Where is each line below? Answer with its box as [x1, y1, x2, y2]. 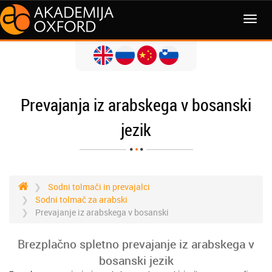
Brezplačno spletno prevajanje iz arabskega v [18, 236, 254, 251]
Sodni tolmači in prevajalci [48, 181, 150, 192]
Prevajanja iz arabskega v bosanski [21, 93, 251, 116]
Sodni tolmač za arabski [35, 194, 127, 205]
